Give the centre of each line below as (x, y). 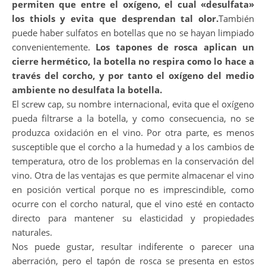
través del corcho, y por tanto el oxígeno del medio (133, 75)
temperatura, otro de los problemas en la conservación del (133, 161)
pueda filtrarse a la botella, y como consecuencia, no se (133, 118)
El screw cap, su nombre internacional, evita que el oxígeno (133, 104)
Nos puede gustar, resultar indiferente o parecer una (133, 246)
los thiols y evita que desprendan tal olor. (115, 18)
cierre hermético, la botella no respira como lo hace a (133, 61)
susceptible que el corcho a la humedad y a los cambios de (133, 147)
